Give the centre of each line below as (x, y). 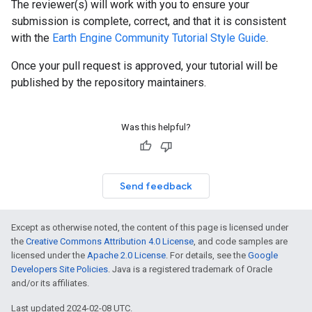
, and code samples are (241, 241)
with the (32, 38)
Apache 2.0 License (126, 255)
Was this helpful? (156, 127)
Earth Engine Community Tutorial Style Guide (159, 38)
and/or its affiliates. (50, 283)
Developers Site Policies (60, 269)
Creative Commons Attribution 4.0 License (110, 241)
